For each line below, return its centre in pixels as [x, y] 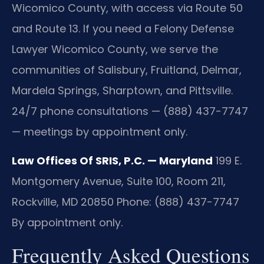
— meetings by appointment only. [100, 132]
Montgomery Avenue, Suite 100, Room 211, [119, 181]
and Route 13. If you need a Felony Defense [123, 29]
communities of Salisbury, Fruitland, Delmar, [127, 70]
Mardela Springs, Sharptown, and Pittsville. [122, 91]
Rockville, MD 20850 [63, 202]
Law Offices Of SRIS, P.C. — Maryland [112, 161]
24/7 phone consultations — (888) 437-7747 [130, 111]
